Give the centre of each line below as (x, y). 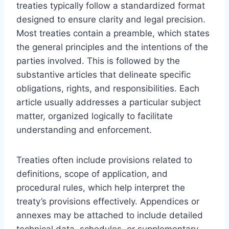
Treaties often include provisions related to (104, 160)
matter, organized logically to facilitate (95, 116)
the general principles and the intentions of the (112, 47)
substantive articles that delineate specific (104, 74)
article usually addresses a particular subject (109, 102)
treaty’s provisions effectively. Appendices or (108, 201)
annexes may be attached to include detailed (110, 215)
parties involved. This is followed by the (98, 61)
